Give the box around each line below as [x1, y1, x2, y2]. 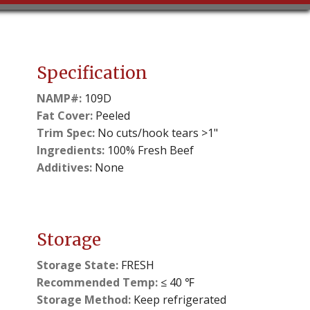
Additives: [36, 159, 92, 175]
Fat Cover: [36, 107, 93, 123]
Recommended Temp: [36, 274, 158, 290]
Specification [36, 62, 147, 84]
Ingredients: [36, 142, 104, 158]
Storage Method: [36, 291, 131, 307]
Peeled [92, 107, 130, 123]
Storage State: [36, 257, 118, 273]
